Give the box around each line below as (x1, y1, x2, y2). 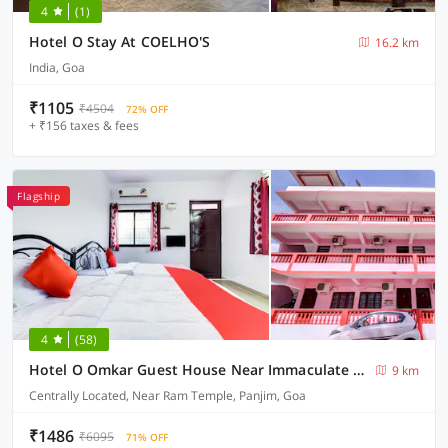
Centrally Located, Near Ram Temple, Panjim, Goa (29, 387, 306, 404)
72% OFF (126, 102, 168, 116)
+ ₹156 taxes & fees (29, 117, 139, 134)
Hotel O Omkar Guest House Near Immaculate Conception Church (353, 360, 365, 379)
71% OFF (126, 430, 168, 444)
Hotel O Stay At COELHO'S (29, 32, 211, 51)
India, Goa (29, 59, 85, 76)
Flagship (17, 189, 60, 203)
